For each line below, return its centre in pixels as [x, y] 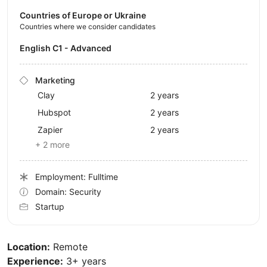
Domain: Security [68, 192]
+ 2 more [52, 145]
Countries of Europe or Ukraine [83, 15]
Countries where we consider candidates [88, 27]
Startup [50, 207]
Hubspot [54, 113]
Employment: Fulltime [77, 177]
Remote [69, 247]
